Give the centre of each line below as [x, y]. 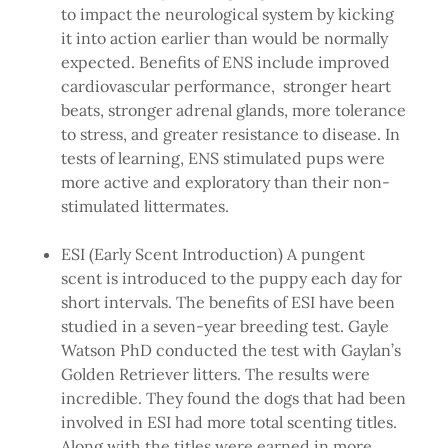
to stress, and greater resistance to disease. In [230, 134]
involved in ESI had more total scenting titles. [228, 422]
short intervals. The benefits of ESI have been [227, 302]
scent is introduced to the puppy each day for [231, 278]
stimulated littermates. [146, 206]
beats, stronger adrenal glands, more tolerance [233, 110]
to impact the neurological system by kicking [227, 14]
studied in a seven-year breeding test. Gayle [224, 326]
